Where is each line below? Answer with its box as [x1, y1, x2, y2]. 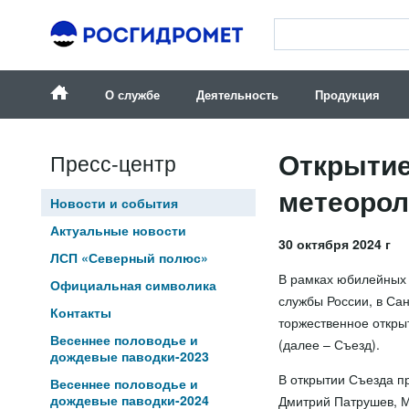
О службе [104, 86, 160, 103]
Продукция [314, 86, 380, 103]
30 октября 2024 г [278, 235, 391, 253]
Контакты [49, 303, 111, 321]
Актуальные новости [49, 221, 186, 239]
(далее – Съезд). [278, 335, 380, 353]
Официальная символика [49, 276, 216, 294]
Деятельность [195, 86, 278, 103]
